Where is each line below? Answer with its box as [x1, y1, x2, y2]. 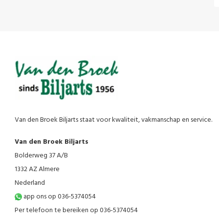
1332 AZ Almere [15, 164, 60, 175]
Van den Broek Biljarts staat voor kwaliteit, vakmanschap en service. [15, 114, 212, 126]
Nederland [15, 177, 45, 189]
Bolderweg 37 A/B [15, 150, 68, 162]
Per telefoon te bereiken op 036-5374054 [15, 205, 138, 217]
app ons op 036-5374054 [22, 191, 96, 203]
